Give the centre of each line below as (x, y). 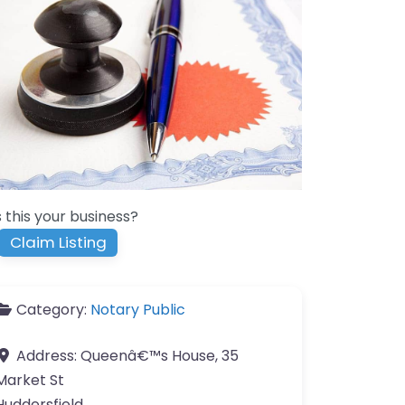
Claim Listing (58, 243)
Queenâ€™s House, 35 (160, 356)
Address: (48, 356)
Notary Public (138, 310)
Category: (53, 310)
